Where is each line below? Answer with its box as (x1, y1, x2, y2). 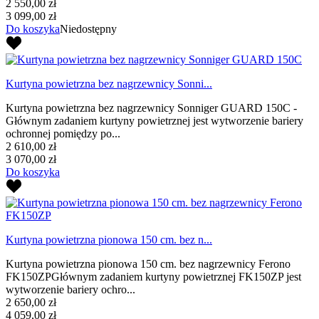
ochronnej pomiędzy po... (6, 127, 120, 140)
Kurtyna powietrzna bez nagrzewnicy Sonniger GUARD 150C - (6, 101, 297, 114)
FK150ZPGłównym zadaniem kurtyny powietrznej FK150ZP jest (6, 270, 301, 283)
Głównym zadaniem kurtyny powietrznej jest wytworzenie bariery (6, 114, 303, 127)
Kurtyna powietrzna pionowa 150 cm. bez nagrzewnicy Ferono (6, 257, 291, 270)
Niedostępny (60, 22, 117, 35)
